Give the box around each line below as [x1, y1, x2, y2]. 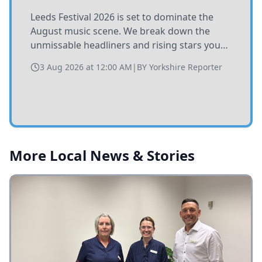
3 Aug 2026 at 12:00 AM [40, 61, 132, 73]
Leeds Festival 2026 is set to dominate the [30, 11, 213, 23]
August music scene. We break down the [30, 25, 210, 37]
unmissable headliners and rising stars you [30, 39, 220, 51]
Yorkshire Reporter [149, 61, 222, 73]
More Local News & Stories [9, 146, 195, 165]
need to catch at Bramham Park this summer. [30, 53, 230, 65]
